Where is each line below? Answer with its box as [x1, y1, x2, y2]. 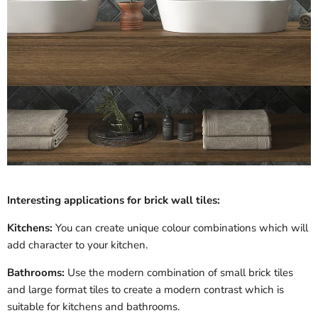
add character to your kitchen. [7, 238, 148, 253]
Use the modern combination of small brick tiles [67, 265, 293, 280]
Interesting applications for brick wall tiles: [7, 193, 220, 208]
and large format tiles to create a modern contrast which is [7, 283, 284, 297]
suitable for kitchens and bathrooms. [7, 300, 180, 314]
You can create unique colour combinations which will [53, 221, 308, 236]
